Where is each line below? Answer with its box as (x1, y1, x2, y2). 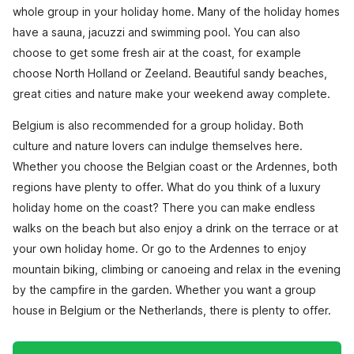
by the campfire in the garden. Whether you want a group (13, 282, 316, 296)
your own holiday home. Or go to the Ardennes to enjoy (13, 241, 307, 255)
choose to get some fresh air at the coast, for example (13, 45, 301, 59)
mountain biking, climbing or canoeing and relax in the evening (13, 262, 341, 276)
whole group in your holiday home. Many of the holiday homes (13, 4, 340, 18)
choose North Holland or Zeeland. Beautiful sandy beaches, (13, 66, 327, 80)
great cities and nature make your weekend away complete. (13, 86, 330, 100)
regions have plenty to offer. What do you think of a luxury (13, 179, 321, 194)
